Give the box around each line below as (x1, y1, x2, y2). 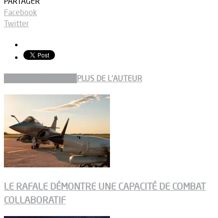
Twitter (4, 18, 29, 28)
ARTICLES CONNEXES (4, 73, 77, 83)
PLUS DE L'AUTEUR (77, 73, 142, 83)
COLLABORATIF (4, 194, 66, 206)
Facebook (4, 7, 37, 17)
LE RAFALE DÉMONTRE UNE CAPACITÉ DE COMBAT (4, 180, 206, 192)
